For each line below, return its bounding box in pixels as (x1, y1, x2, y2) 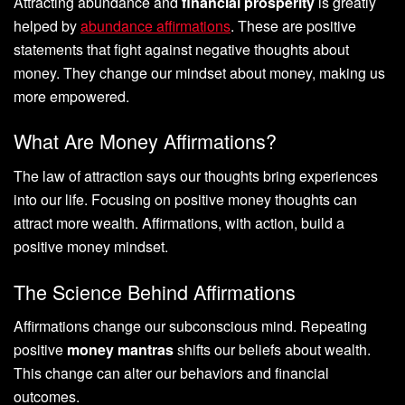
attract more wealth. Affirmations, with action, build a (14, 212, 344, 233)
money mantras (67, 339, 174, 361)
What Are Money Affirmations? (14, 127, 277, 155)
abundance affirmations (80, 14, 231, 36)
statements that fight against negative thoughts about (14, 38, 349, 60)
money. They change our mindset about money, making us (14, 61, 385, 83)
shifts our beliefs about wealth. (174, 339, 371, 361)
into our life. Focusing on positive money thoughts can (14, 189, 357, 210)
